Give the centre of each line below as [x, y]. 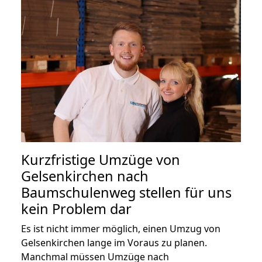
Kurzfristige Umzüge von [101, 159]
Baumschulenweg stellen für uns [126, 192]
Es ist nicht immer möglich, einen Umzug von [121, 228]
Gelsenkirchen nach [85, 176]
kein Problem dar [76, 208]
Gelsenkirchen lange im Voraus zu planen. [114, 242]
